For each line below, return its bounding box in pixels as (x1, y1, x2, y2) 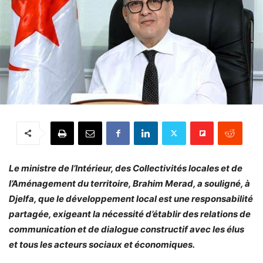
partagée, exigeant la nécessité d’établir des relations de (9, 208, 251, 220)
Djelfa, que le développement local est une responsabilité (9, 193, 253, 204)
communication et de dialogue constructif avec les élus (9, 223, 244, 235)
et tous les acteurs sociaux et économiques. (9, 238, 195, 250)
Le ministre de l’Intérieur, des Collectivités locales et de (9, 162, 242, 174)
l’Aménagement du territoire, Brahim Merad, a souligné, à (9, 177, 250, 189)
